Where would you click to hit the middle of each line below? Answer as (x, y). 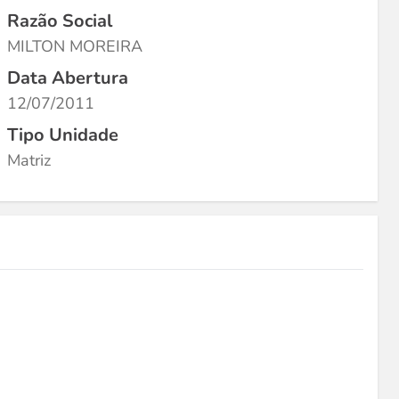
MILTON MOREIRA (75, 46)
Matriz (29, 160)
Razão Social (60, 21)
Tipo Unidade (63, 135)
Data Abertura (68, 78)
